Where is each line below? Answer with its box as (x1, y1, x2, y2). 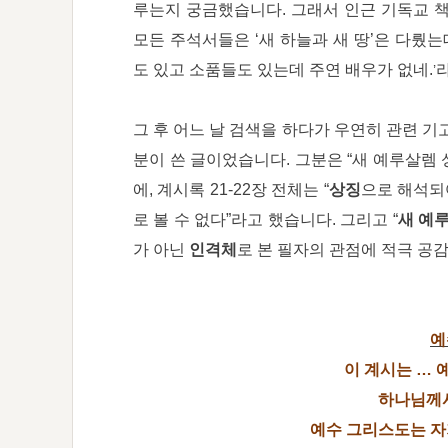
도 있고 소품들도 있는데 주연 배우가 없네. (133, 61, 433, 78)
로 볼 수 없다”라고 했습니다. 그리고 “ (133, 211, 398, 228)
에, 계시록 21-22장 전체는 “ (133, 181, 329, 198)
